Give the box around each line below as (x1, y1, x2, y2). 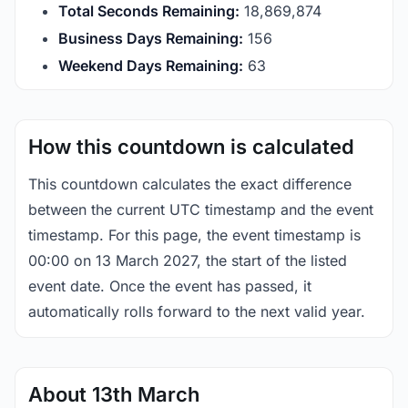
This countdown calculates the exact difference (28, 175, 352, 193)
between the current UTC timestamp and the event (28, 200, 373, 219)
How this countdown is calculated (28, 135, 354, 158)
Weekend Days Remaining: (58, 56, 243, 75)
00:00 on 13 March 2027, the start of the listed (28, 251, 347, 270)
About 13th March (28, 382, 199, 406)
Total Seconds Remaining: (58, 2, 240, 20)
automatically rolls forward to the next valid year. (28, 302, 365, 321)
